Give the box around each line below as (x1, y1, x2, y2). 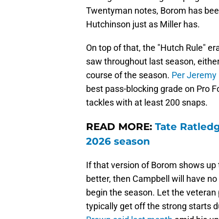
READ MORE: (86, 121, 155, 133)
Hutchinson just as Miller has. (86, 19, 200, 30)
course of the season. (86, 70, 172, 81)
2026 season (86, 135, 150, 148)
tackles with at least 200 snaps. (86, 97, 208, 108)
